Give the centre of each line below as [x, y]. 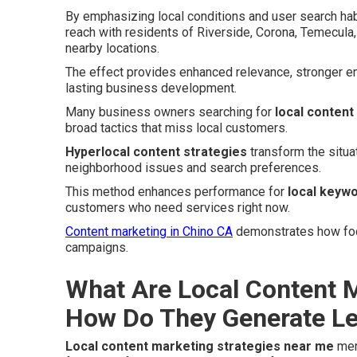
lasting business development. [151, 88]
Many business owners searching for [170, 112]
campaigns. [97, 247]
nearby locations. [112, 48]
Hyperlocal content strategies [156, 152]
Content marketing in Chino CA [149, 231]
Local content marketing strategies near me [200, 346]
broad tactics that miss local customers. [177, 128]
